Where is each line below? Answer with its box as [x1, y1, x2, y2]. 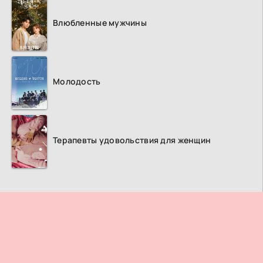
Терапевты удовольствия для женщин [53, 134, 211, 146]
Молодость [53, 76, 101, 87]
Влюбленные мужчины [53, 17, 147, 29]
